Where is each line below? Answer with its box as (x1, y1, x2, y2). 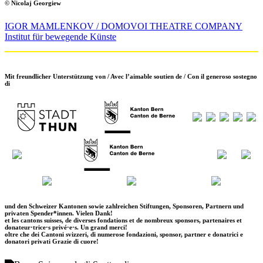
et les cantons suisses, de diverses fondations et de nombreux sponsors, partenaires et (5, 217, 242, 224)
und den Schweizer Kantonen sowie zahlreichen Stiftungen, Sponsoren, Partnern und (5, 203, 244, 210)
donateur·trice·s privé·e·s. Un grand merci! (5, 224, 127, 231)
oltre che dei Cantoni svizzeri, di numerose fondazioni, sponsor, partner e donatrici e (5, 231, 243, 238)
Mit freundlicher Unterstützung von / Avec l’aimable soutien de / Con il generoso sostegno (5, 72, 257, 80)
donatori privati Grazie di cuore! (5, 238, 99, 245)
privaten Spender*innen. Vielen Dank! (5, 210, 113, 217)
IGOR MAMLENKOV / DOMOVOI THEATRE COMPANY (5, 21, 242, 31)
